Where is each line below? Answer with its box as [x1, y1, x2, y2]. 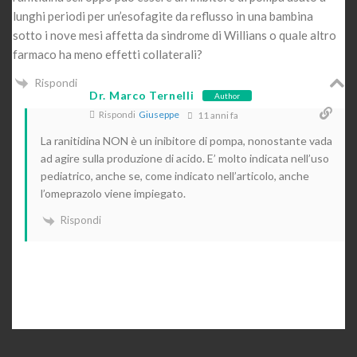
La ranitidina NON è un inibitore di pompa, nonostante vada [41, 134, 332, 148]
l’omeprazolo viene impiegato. [41, 186, 186, 201]
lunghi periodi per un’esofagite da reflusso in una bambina [13, 8, 313, 23]
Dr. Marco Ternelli [89, 88, 194, 103]
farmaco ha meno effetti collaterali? [13, 46, 202, 61]
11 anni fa [196, 109, 238, 122]
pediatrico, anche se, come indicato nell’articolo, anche [41, 169, 309, 183]
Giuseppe [139, 108, 179, 121]
